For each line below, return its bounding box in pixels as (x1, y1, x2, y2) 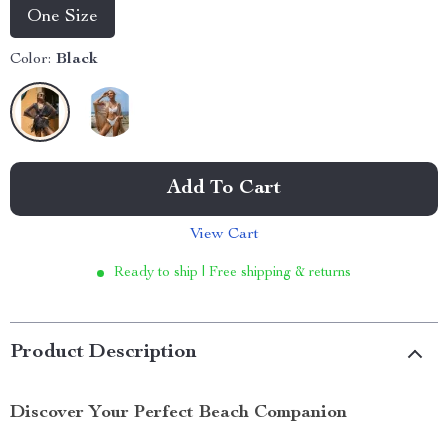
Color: (10, 52, 51, 68)
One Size (27, 8, 98, 26)
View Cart (189, 227, 259, 243)
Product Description (10, 343, 197, 363)
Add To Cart (167, 179, 281, 199)
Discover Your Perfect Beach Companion (10, 404, 347, 422)
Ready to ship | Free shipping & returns (114, 266, 351, 280)
